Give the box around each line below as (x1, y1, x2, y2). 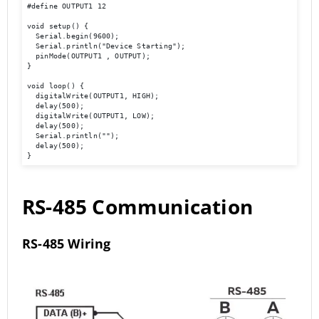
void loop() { (26, 81, 85, 90)
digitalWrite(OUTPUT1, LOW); (26, 111, 155, 120)
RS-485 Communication (22, 193, 253, 221)
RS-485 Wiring (22, 235, 111, 253)
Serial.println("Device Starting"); (26, 41, 186, 50)
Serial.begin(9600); (26, 31, 120, 40)
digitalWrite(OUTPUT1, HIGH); (26, 91, 159, 100)
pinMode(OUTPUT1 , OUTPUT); (26, 51, 151, 60)
